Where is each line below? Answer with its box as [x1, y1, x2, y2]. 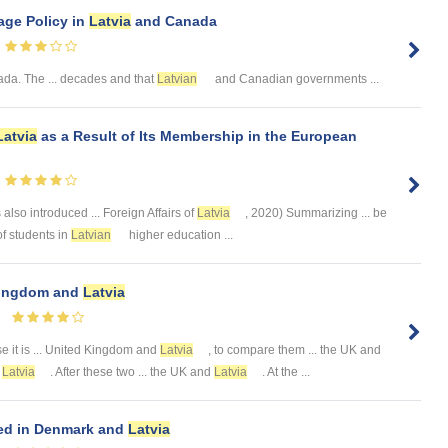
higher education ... [126, 227, 233, 242]
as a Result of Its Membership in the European [37, 127, 357, 144]
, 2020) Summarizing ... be [245, 205, 387, 220]
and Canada [131, 13, 217, 30]
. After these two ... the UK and [50, 364, 214, 379]
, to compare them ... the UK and [208, 342, 381, 357]
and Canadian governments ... [212, 71, 379, 86]
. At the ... [262, 364, 310, 379]
